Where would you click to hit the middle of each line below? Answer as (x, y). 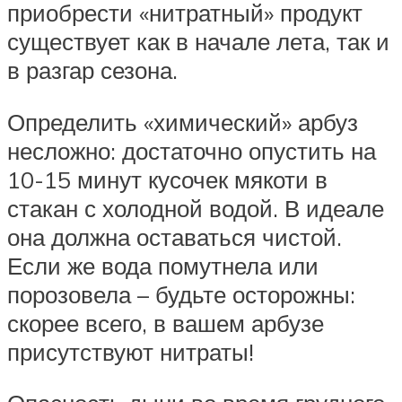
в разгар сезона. (92, 70)
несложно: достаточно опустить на (192, 150)
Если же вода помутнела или (163, 265)
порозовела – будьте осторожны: (181, 294)
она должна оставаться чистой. (175, 236)
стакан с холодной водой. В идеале (196, 208)
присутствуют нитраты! (131, 351)
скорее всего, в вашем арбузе (166, 323)
